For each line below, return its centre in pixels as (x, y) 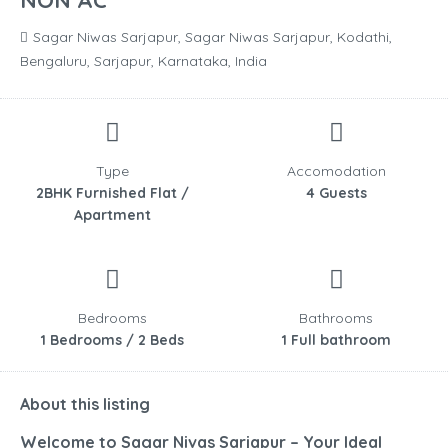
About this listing (85, 404)
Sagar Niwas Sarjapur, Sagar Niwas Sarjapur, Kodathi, (212, 37)
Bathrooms (336, 318)
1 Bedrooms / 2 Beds (112, 340)
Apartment (112, 215)
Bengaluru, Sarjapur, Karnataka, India (143, 61)
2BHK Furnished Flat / (112, 193)
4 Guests (336, 193)
